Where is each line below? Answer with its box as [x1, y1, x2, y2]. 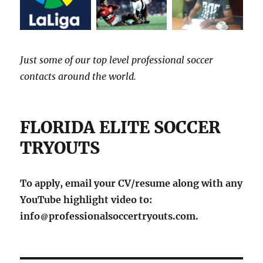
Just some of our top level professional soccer [20, 53, 214, 66]
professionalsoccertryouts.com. [49, 210, 199, 222]
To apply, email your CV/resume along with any [20, 177, 243, 189]
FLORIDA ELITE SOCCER [20, 116, 221, 138]
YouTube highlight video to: [20, 193, 153, 205]
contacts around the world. [20, 70, 137, 82]
